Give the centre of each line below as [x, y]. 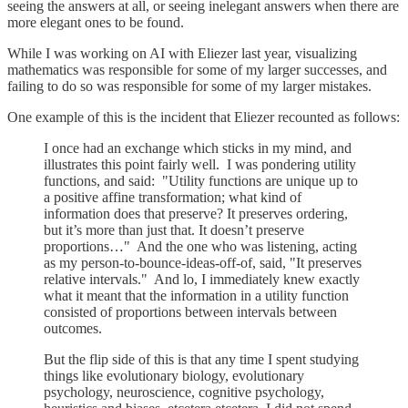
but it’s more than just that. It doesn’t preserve [174, 229]
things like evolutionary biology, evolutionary [174, 375]
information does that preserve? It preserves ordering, [196, 213]
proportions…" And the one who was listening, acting [200, 246]
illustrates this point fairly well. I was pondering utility [200, 164]
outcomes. [73, 328]
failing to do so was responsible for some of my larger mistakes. [189, 86]
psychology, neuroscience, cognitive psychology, [184, 392]
